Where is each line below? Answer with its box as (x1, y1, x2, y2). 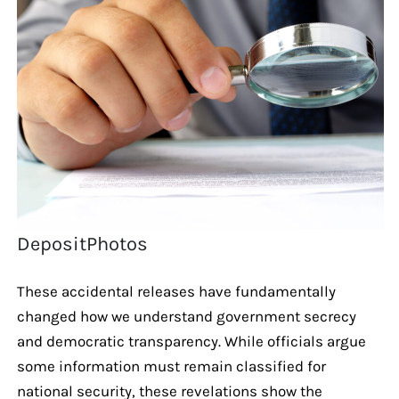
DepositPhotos (17, 232, 149, 256)
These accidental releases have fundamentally (16, 281, 336, 300)
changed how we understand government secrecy (16, 306, 356, 325)
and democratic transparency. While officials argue (16, 331, 366, 350)
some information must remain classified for (16, 356, 326, 375)
